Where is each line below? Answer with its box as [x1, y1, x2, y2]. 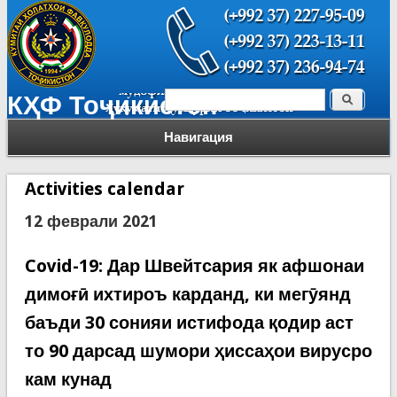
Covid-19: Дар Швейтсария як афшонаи [24, 255, 364, 276]
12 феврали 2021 [24, 212, 158, 230]
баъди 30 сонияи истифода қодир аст [24, 312, 354, 333]
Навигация [164, 129, 233, 145]
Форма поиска [165, 91, 315, 116]
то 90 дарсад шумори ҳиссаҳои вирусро [24, 340, 372, 362]
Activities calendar [24, 178, 184, 199]
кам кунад [24, 369, 112, 390]
